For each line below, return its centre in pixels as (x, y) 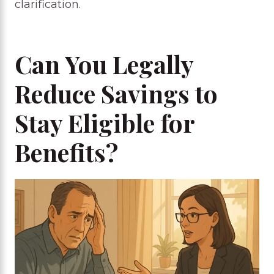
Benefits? (66, 152)
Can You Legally (104, 64)
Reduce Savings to (116, 93)
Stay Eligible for (105, 122)
